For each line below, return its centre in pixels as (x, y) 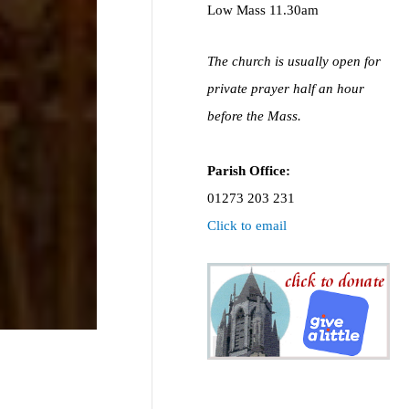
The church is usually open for (294, 62)
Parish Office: (249, 171)
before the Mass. (255, 116)
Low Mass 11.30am (263, 10)
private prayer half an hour (286, 89)
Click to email (247, 226)
